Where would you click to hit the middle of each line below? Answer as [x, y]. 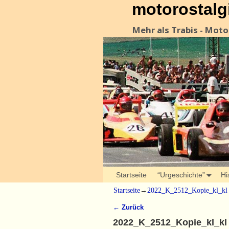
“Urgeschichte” [181, 175]
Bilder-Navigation [153, 216]
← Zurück [128, 208]
